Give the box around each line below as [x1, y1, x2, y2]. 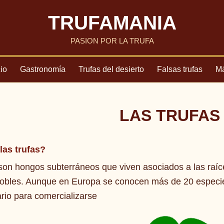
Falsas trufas [156, 65, 202, 73]
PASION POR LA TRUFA [70, 36, 154, 45]
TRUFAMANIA [47, 12, 176, 33]
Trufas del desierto [78, 65, 144, 73]
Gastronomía [19, 65, 65, 73]
